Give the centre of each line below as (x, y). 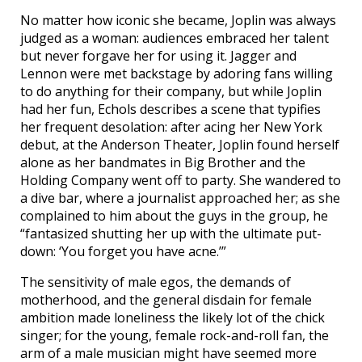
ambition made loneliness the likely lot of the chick (173, 318)
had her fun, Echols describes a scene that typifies (170, 109)
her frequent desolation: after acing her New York (171, 127)
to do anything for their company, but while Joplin (171, 91)
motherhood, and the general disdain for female (166, 300)
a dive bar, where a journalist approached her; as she (180, 198)
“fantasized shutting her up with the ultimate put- (171, 234)
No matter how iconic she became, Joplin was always (178, 20)
